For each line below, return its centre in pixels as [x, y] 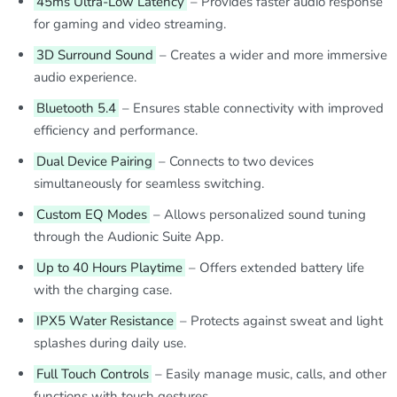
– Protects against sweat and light [280, 321]
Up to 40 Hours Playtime [110, 268]
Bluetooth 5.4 [77, 108]
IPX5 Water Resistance [105, 321]
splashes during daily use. [110, 343]
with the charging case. [103, 290]
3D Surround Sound [95, 55]
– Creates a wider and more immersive [272, 55]
